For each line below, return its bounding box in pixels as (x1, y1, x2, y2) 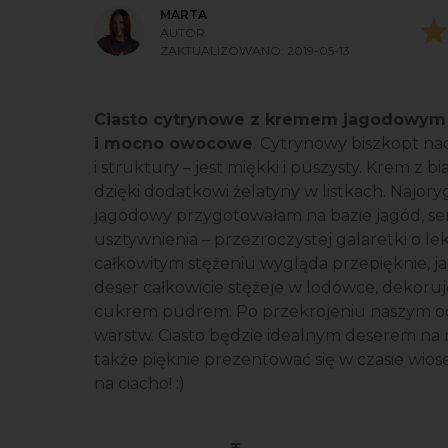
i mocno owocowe (94, 134, 253, 153)
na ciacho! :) (94, 374, 185, 393)
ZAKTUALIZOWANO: (160, 43, 287, 58)
